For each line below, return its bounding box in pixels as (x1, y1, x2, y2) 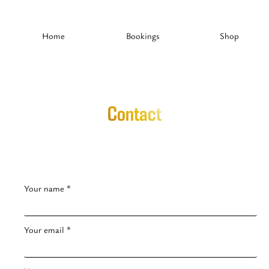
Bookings (125, 30, 159, 41)
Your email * (24, 224, 71, 236)
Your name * (24, 183, 71, 195)
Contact (107, 100, 162, 125)
